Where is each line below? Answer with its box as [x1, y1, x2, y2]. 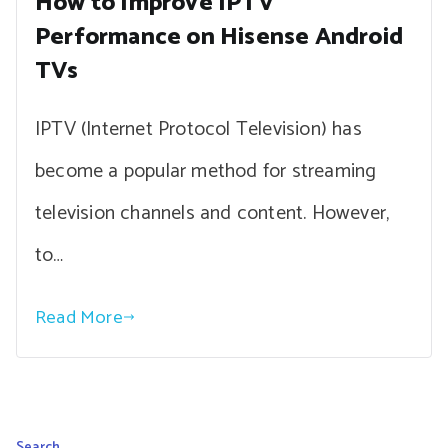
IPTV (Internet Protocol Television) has [35, 112, 362, 146]
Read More [35, 301, 123, 333]
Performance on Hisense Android [35, 17, 404, 57]
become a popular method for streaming [35, 154, 377, 188]
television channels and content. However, [35, 196, 390, 230]
